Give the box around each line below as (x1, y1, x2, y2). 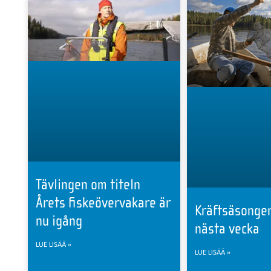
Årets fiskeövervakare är (35, 194, 171, 212)
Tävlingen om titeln (35, 176, 140, 194)
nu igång (35, 212, 82, 230)
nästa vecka (195, 220, 260, 238)
